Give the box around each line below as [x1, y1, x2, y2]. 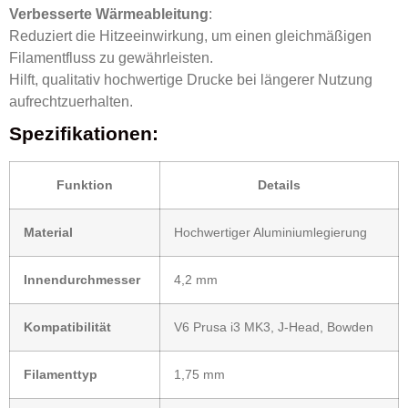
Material [24, 224, 73, 240]
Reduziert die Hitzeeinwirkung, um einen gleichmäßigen [9, 27, 372, 44]
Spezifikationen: [9, 122, 158, 144]
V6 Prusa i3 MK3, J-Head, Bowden [174, 319, 373, 334]
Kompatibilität [24, 319, 111, 334]
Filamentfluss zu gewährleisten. [9, 49, 213, 66]
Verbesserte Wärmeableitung [9, 5, 209, 22]
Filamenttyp [24, 366, 97, 382]
